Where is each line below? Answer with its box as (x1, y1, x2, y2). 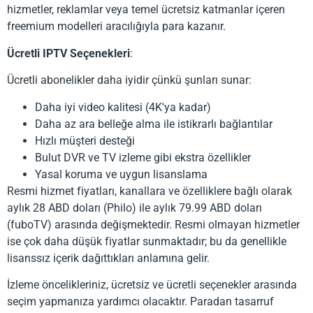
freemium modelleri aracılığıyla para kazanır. (7, 20, 226, 34)
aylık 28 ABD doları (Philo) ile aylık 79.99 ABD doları (7, 201, 262, 214)
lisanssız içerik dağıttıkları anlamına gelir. (7, 251, 210, 265)
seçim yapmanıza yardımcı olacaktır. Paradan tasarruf (7, 294, 274, 308)
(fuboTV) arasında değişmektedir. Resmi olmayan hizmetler (7, 217, 300, 231)
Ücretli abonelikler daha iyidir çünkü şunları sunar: (7, 73, 252, 87)
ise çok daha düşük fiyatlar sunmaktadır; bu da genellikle (7, 234, 286, 248)
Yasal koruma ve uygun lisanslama (35, 167, 208, 181)
